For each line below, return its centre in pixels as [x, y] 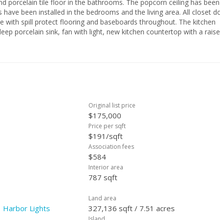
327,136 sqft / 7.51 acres [132, 208]
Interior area [106, 167]
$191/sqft [106, 136]
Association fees [111, 147]
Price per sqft [107, 126]
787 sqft [103, 177]
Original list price [112, 105]
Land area [102, 198]
